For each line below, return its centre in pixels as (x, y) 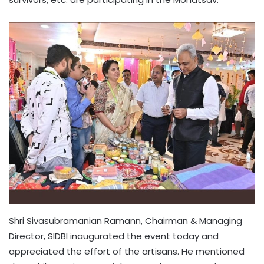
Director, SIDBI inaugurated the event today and (114, 236)
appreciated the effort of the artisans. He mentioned (127, 252)
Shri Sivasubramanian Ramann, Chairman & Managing (126, 221)
